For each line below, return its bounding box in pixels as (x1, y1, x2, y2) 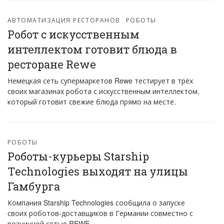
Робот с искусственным (7, 27, 139, 41)
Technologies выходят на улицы (7, 164, 188, 178)
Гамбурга (7, 179, 60, 193)
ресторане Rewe (7, 57, 96, 71)
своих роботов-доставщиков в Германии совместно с (7, 208, 193, 218)
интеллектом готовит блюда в (7, 42, 177, 56)
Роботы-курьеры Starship (7, 149, 149, 163)
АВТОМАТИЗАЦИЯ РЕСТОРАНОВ (7, 15, 120, 24)
